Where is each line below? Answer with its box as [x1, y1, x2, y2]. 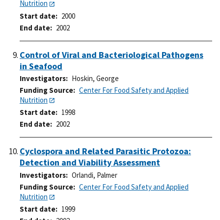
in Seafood [20, 60, 62, 72]
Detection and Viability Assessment [20, 157, 160, 168]
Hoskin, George [72, 74, 119, 83]
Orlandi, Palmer [72, 170, 117, 180]
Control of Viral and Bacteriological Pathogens [20, 49, 203, 60]
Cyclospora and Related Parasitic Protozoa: [20, 145, 191, 157]
